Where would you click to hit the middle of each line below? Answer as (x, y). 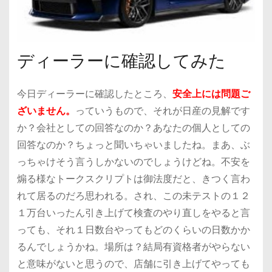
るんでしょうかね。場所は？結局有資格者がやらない (133, 246)
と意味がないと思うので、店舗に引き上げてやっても (133, 263)
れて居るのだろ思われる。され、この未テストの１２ (133, 195)
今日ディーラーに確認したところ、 (94, 93)
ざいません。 (46, 110)
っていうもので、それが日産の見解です (162, 110)
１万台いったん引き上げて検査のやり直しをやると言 (133, 212)
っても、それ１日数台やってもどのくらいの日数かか (133, 229)
